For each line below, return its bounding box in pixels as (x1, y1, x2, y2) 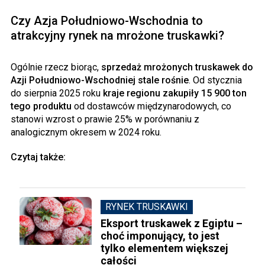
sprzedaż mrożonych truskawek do (101, 61, 253, 73)
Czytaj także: (11, 151, 66, 163)
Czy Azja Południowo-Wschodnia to (11, 13, 203, 28)
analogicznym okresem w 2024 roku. (11, 126, 161, 138)
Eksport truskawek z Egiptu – (101, 216, 243, 230)
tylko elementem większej (101, 241, 229, 254)
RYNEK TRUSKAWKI (105, 201, 189, 212)
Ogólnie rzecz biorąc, (11, 61, 101, 73)
